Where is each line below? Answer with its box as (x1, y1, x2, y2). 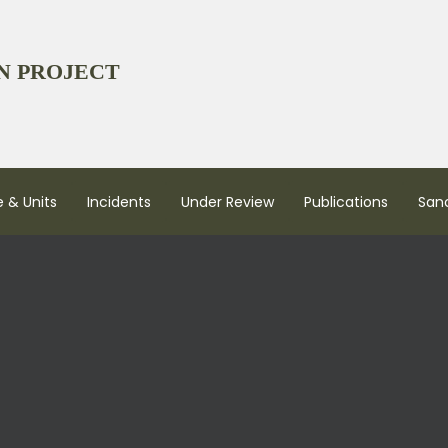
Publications (303, 192, 388, 212)
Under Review (180, 192, 274, 212)
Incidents (86, 192, 151, 212)
